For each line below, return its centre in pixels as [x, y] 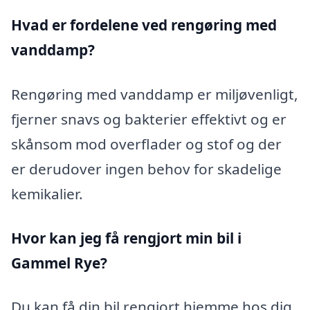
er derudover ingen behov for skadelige [146, 168]
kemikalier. [47, 193]
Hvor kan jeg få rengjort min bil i [126, 238]
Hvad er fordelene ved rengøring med [144, 25]
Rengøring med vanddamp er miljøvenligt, [155, 94]
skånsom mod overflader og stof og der [146, 144]
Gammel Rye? [59, 263]
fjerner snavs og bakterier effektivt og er [149, 119]
